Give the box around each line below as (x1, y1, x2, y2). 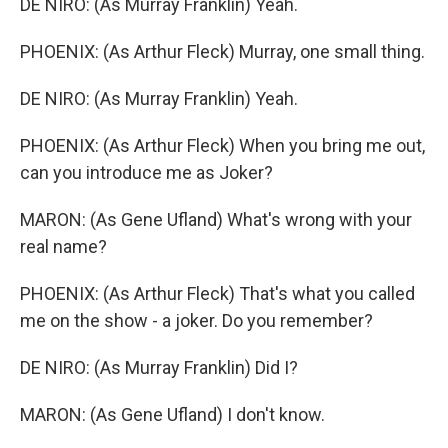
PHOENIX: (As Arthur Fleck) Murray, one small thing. (20, 41, 425, 62)
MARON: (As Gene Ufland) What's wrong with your (20, 209, 412, 230)
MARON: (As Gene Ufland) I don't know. (20, 404, 325, 425)
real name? (20, 236, 107, 257)
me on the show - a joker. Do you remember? (20, 310, 373, 331)
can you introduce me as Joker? (20, 162, 273, 183)
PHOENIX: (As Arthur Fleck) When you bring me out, (20, 135, 425, 156)
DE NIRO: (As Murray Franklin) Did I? (20, 357, 298, 378)
